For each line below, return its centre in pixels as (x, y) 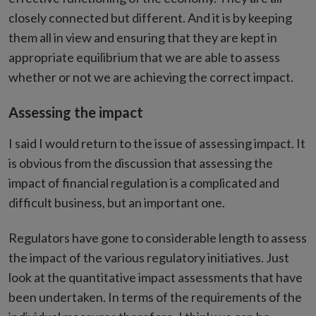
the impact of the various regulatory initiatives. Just (149, 257)
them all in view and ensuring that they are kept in (143, 37)
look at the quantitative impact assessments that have (156, 277)
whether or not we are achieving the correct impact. (151, 77)
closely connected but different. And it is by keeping (150, 18)
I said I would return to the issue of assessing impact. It (157, 143)
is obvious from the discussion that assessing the (141, 163)
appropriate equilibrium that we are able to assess (144, 57)
